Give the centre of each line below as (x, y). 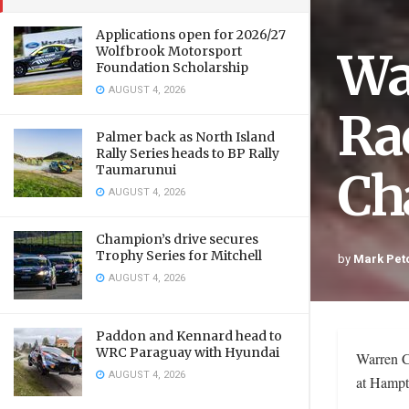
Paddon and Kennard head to (189, 336)
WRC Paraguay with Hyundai (188, 352)
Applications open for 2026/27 (191, 35)
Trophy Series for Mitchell (179, 256)
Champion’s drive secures (177, 239)
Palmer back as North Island (185, 137)
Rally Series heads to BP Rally (188, 153)
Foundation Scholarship (172, 68)
